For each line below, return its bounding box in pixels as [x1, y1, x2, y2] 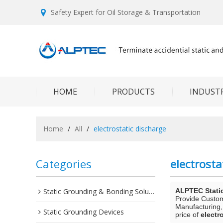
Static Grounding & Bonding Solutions [43, 187, 149, 196]
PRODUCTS [112, 86, 155, 97]
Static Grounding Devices [43, 207, 124, 217]
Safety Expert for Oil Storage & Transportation [51, 7, 201, 17]
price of [175, 211, 201, 219]
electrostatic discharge [94, 124, 166, 133]
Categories [36, 156, 92, 171]
